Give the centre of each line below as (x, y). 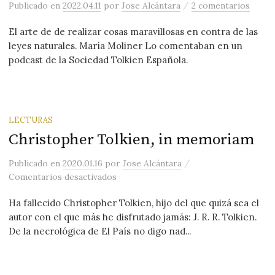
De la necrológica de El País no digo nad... (100, 231)
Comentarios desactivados (63, 177)
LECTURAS (31, 120)
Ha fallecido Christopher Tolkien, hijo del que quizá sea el (134, 203)
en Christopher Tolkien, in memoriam (193, 176)
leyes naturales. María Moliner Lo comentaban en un (126, 46)
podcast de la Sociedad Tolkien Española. (99, 60)
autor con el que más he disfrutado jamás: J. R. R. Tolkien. (133, 217)
